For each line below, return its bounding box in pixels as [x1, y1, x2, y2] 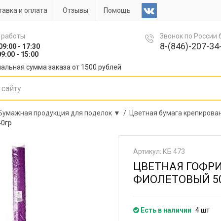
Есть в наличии [139, 206, 191, 214]
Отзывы [63, 6, 88, 14]
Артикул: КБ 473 [133, 147, 185, 155]
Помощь [104, 6, 131, 14]
